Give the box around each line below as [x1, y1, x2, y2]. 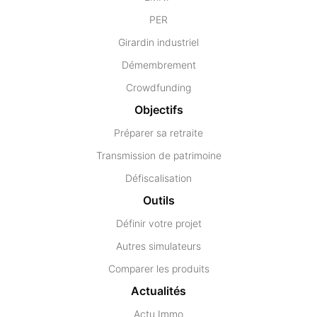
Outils [142, 192, 175, 207]
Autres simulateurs [116, 239, 201, 252]
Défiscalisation [125, 171, 192, 184]
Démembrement [121, 58, 196, 71]
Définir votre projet [115, 217, 202, 229]
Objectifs [134, 102, 183, 117]
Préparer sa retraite [114, 126, 203, 139]
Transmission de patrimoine [96, 149, 221, 161]
